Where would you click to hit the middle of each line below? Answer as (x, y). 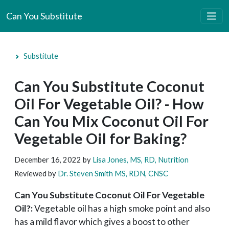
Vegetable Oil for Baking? (100, 139)
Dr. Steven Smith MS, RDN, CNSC (113, 174)
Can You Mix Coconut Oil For (111, 121)
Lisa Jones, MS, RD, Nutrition (141, 160)
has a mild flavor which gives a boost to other (102, 222)
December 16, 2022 (49, 160)
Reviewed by (36, 174)
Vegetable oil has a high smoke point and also (122, 208)
